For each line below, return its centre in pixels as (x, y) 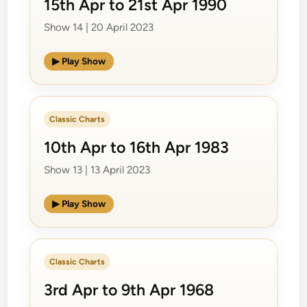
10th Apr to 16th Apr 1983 (137, 147)
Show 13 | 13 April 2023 (97, 170)
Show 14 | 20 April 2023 (99, 27)
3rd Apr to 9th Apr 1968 (129, 290)
